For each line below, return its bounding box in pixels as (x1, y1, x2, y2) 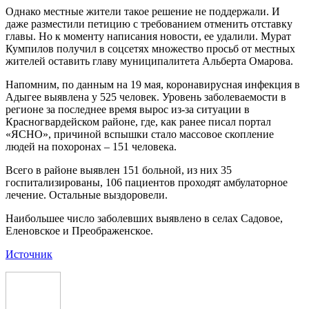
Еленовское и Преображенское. (6, 224, 156, 237)
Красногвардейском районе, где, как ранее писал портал (6, 115, 271, 128)
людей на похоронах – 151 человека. (6, 140, 177, 152)
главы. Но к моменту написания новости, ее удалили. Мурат (6, 30, 291, 42)
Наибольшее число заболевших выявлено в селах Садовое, (6, 212, 283, 224)
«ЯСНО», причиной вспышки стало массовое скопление (6, 128, 274, 140)
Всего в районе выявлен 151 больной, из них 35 (6, 163, 232, 176)
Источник (6, 248, 52, 260)
